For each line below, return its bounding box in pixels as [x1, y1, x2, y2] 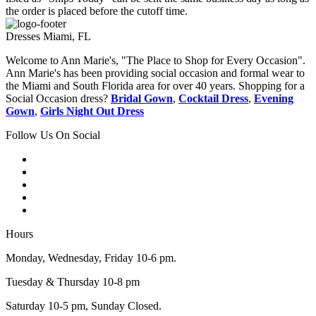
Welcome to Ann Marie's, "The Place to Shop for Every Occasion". [6, 54, 305, 67]
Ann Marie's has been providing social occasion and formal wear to [6, 67, 305, 80]
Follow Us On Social [6, 129, 100, 142]
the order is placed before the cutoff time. [6, 5, 188, 18]
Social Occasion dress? [6, 92, 111, 105]
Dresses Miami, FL [6, 30, 91, 43]
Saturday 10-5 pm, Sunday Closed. [6, 300, 162, 312]
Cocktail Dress [178, 92, 248, 105]
